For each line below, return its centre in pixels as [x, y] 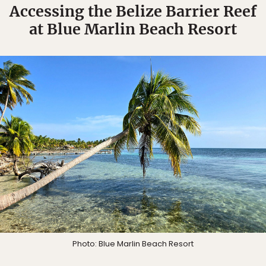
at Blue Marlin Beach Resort [133, 29]
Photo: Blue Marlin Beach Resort [133, 244]
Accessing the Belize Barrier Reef [133, 11]
